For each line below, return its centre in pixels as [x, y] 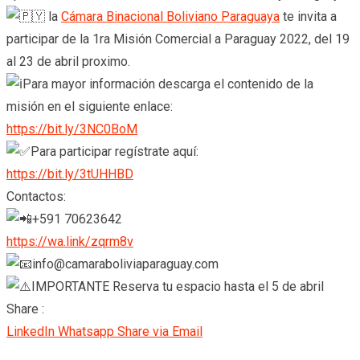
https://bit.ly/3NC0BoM [72, 129]
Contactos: [36, 196]
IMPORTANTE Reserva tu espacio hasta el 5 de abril [178, 286]
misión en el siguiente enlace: [90, 106]
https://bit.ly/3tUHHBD [70, 174]
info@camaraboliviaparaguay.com [125, 264]
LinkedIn [31, 331]
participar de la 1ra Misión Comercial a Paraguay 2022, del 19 [178, 39]
